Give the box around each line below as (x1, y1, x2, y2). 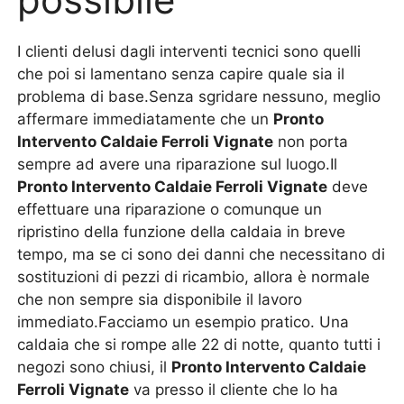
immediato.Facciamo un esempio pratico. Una (17, 313, 350, 331)
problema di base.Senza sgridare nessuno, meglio (17, 87, 381, 106)
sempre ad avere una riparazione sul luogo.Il (17, 155, 338, 173)
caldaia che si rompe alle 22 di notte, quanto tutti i (17, 335, 381, 353)
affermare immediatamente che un (17, 110, 274, 128)
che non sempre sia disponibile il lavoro (17, 290, 303, 308)
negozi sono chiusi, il (17, 358, 172, 376)
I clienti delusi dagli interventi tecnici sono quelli (17, 42, 362, 60)
